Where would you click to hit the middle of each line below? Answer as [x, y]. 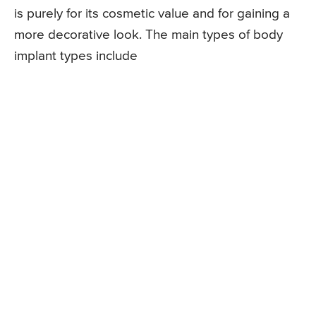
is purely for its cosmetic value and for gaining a [152, 14]
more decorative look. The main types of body [148, 35]
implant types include [76, 56]
